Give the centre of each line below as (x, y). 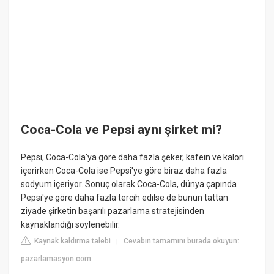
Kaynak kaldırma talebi (72, 241)
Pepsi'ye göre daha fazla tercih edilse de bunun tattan (125, 198)
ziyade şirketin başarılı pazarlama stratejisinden (113, 211)
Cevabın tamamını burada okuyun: (182, 241)
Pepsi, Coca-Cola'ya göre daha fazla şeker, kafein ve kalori (133, 157)
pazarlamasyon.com (56, 259)
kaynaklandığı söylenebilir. (71, 225)
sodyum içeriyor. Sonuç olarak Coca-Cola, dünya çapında (129, 184)
